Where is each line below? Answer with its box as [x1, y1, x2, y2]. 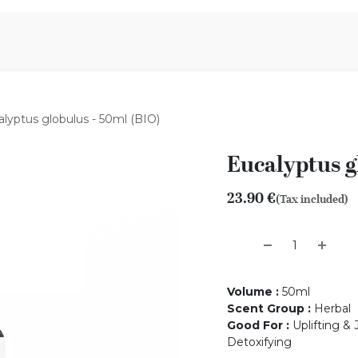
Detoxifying [227, 335, 292, 349]
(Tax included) [276, 190, 348, 208]
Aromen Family [44, 33, 130, 48]
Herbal [314, 301, 351, 316]
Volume [227, 284, 272, 299]
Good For [227, 318, 283, 332]
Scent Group [227, 301, 304, 316]
